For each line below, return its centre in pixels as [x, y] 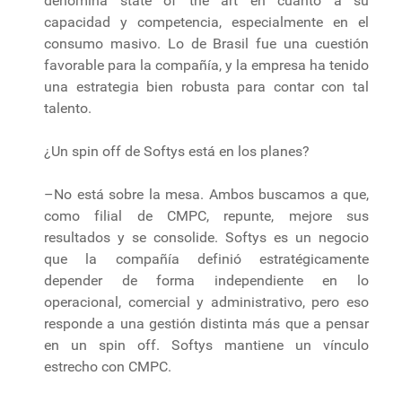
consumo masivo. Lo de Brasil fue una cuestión [206, 43]
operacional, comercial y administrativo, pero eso [206, 301]
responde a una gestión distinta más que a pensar [206, 323]
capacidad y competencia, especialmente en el [206, 22]
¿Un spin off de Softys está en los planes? [177, 151]
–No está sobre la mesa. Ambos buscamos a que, [206, 194]
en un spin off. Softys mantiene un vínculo [206, 345]
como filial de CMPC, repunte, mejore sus [206, 215]
